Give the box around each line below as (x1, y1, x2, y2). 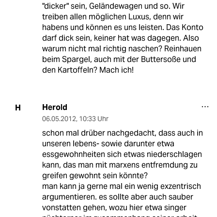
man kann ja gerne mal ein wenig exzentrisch (42, 181, 201, 192)
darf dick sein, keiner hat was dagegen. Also (42, 33, 199, 44)
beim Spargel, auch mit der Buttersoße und (42, 54, 196, 65)
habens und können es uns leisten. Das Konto (42, 22, 203, 33)
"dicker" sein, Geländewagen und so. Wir (42, 1, 185, 12)
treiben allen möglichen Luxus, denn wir (42, 12, 184, 22)
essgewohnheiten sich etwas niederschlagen (42, 149, 202, 160)
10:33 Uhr (78, 114, 108, 124)
